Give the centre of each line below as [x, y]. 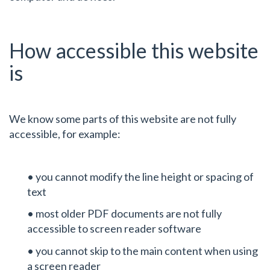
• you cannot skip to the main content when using [143, 250]
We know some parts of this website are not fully [123, 118]
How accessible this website [134, 50]
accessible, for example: [65, 133]
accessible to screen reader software [114, 229]
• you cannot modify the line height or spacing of [140, 176]
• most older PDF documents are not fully [124, 214]
